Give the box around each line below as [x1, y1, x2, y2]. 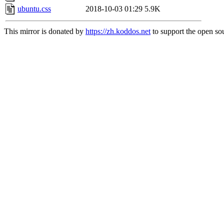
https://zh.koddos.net [85, 27, 150, 36]
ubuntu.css [17, 4, 51, 13]
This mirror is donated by [4, 27, 85, 36]
